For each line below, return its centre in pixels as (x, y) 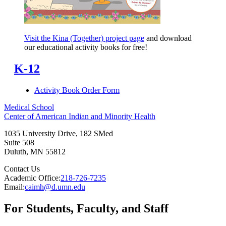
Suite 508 (19, 143)
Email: (14, 187)
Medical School (29, 107)
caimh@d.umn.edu (55, 187)
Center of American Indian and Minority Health (80, 117)
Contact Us (22, 169)
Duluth (15, 152)
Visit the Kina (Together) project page (84, 38)
